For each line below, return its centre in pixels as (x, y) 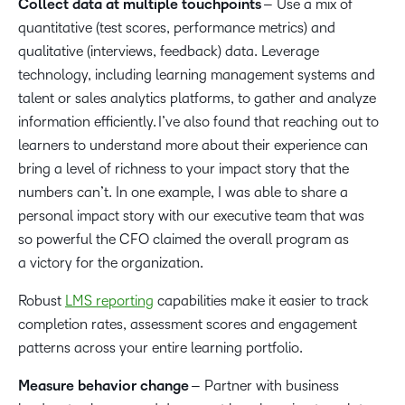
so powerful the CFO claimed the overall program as (184, 239)
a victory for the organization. (114, 263)
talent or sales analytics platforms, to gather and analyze (197, 98)
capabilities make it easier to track (261, 301)
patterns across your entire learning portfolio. (160, 348)
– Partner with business (264, 386)
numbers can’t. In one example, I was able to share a (183, 192)
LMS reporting (109, 301)
